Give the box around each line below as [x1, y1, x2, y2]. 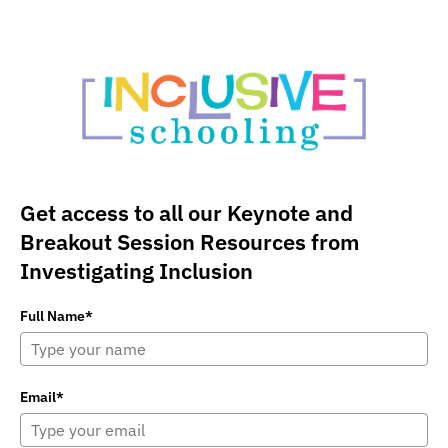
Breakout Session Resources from [20, 227, 360, 257]
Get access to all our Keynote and [20, 198, 353, 228]
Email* [20, 388, 64, 407]
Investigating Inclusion [20, 256, 253, 286]
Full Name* [20, 307, 93, 326]
